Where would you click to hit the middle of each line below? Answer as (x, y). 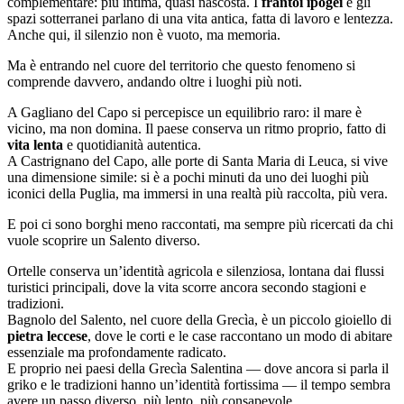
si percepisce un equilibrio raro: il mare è (245, 112)
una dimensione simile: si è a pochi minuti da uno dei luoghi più (188, 177)
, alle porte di (183, 161)
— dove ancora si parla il (316, 368)
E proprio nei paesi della (78, 368)
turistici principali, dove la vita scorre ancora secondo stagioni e (187, 287)
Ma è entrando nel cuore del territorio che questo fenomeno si (181, 65)
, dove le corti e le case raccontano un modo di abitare (240, 335)
